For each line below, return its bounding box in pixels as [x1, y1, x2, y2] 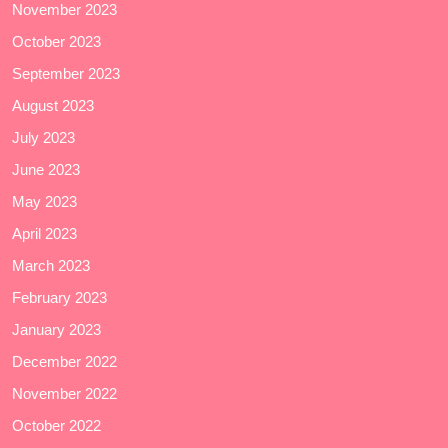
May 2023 [12, 193, 77, 211]
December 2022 [12, 353, 117, 371]
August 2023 [12, 97, 94, 115]
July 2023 [12, 129, 75, 147]
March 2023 [12, 257, 90, 275]
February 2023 [12, 289, 107, 307]
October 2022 [12, 417, 101, 435]
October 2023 [12, 33, 101, 51]
